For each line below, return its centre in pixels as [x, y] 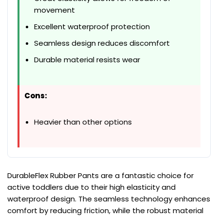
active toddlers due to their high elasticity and [91, 187]
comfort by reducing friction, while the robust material [105, 211]
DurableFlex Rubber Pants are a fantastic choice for [100, 176]
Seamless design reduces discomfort [102, 43]
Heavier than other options [83, 122]
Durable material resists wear [87, 60]
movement [54, 10]
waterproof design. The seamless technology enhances [109, 199]
